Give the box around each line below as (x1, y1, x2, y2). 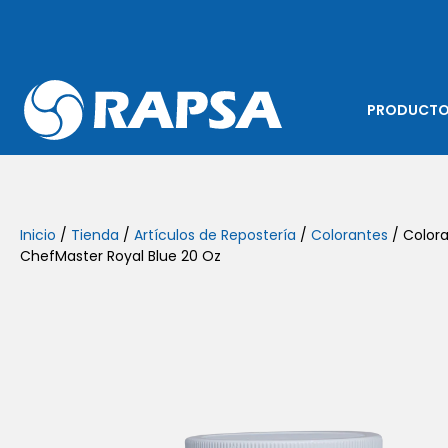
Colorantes (311, 225, 388, 245)
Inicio (20, 225, 56, 245)
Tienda (71, 225, 119, 245)
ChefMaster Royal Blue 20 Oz (20, 246, 221, 266)
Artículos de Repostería (134, 225, 296, 245)
